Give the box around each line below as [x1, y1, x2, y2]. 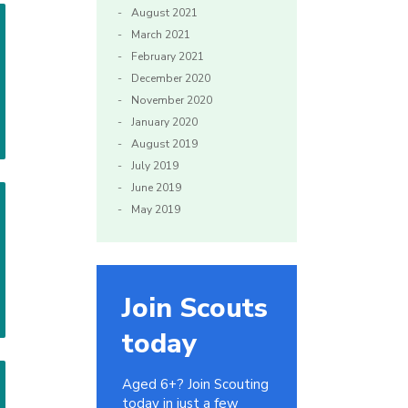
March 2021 [131, 27, 190, 43]
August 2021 [131, 5, 198, 21]
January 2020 [131, 115, 198, 130]
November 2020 [131, 93, 212, 108]
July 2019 [131, 158, 178, 174]
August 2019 [131, 137, 198, 152]
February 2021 [131, 49, 204, 65]
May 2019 [131, 202, 180, 218]
